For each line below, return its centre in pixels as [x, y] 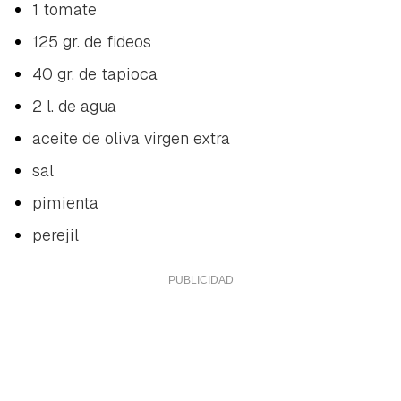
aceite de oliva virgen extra [131, 138]
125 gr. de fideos [92, 41]
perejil [55, 235]
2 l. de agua [74, 106]
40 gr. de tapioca [95, 73]
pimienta [65, 202]
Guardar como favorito [145, 377]
